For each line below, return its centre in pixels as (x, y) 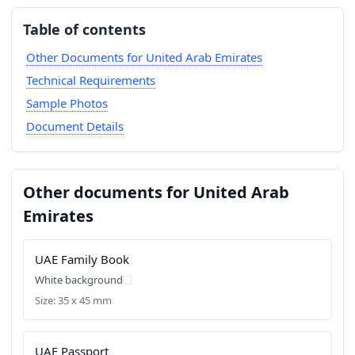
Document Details (74, 126)
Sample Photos (67, 103)
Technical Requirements (90, 80)
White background (79, 280)
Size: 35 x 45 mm (73, 300)
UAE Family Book (82, 259)
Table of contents (84, 29)
